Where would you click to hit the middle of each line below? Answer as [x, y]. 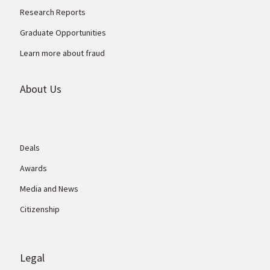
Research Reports [53, 12]
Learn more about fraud [63, 53]
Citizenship [40, 209]
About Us [41, 89]
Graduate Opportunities [63, 32]
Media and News [49, 189]
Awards [34, 168]
